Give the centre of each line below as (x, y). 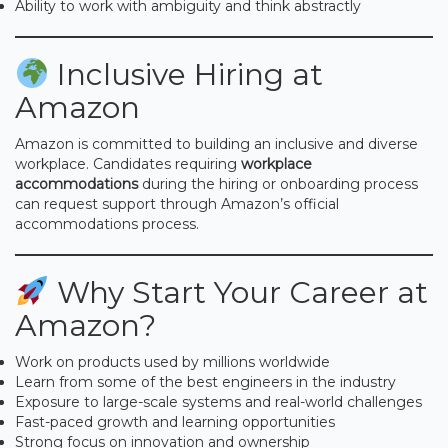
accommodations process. (107, 223)
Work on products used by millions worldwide (172, 361)
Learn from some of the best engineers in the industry (205, 381)
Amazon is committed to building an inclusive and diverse (216, 143)
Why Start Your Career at (239, 292)
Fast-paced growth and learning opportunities (175, 421)
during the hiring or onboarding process (278, 183)
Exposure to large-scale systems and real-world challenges (218, 401)
